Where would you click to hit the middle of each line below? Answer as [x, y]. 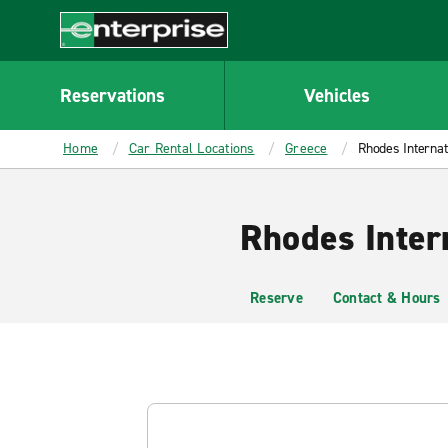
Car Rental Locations [191, 148]
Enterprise [96, 58]
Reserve [276, 298]
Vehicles [336, 95]
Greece [306, 148]
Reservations [112, 95]
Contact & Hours [386, 298]
